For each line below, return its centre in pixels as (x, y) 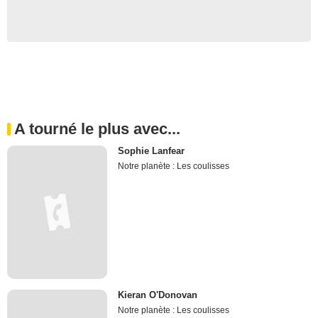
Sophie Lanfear (152, 151)
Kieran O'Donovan (158, 295)
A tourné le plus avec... (97, 129)
